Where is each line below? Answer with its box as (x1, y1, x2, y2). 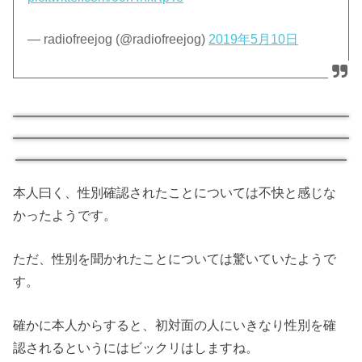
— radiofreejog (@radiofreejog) (27, 32, 209, 47)
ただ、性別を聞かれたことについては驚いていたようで (13, 250, 337, 266)
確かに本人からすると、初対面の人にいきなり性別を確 (13, 318, 337, 333)
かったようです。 (13, 207, 117, 222)
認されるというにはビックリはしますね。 (13, 340, 259, 356)
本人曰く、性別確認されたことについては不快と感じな (13, 184, 337, 200)
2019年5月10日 (208, 32, 299, 47)
